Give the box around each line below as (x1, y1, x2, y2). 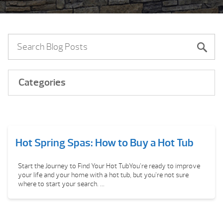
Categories (18, 76, 66, 89)
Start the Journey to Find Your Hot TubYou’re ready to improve (18, 162, 200, 170)
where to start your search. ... (18, 180, 105, 188)
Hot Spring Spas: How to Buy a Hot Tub (15, 136, 194, 150)
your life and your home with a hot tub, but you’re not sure (18, 171, 189, 179)
